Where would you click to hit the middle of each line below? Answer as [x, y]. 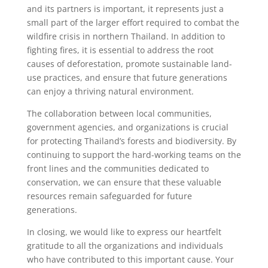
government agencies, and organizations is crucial [127, 127]
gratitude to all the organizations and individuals [125, 246]
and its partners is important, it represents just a [125, 9]
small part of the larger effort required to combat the [133, 22]
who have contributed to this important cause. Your [130, 259]
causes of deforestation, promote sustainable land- [129, 64]
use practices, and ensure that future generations [127, 77]
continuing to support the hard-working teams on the [134, 155]
